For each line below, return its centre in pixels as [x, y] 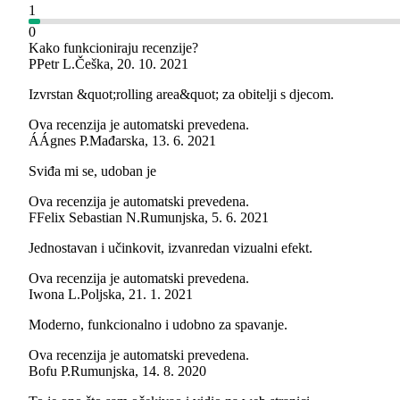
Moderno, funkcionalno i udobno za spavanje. [158, 325]
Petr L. [56, 64]
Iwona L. [54, 295]
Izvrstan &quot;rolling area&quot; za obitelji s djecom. [181, 95]
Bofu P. [50, 371]
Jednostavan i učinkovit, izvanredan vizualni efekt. [171, 248]
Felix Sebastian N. [88, 218]
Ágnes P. [64, 141]
